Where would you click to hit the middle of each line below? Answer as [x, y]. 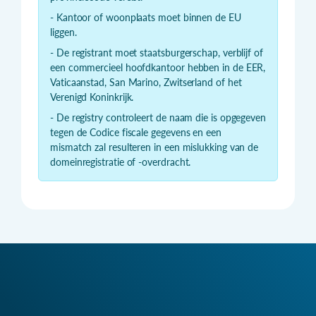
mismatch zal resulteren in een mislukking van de [154, 147]
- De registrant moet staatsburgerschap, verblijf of [157, 53]
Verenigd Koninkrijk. [92, 97]
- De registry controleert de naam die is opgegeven [158, 118]
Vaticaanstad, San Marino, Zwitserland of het [146, 83]
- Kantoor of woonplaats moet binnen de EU [146, 18]
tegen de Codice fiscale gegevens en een [136, 133]
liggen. [63, 32]
